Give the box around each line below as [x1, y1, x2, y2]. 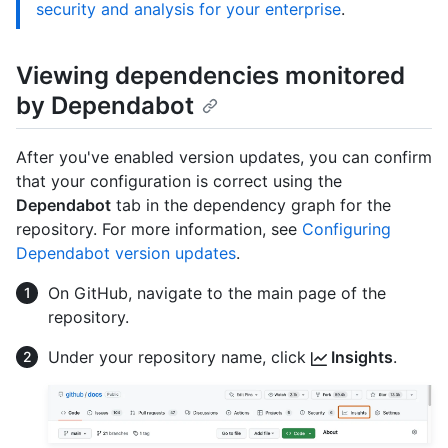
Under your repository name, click [48, 347, 311, 368]
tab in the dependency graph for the [111, 195, 391, 216]
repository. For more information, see [16, 219, 302, 240]
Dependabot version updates [16, 243, 236, 264]
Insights [327, 347, 393, 368]
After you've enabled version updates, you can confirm [16, 147, 432, 168]
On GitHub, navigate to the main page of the [48, 283, 386, 304]
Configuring [302, 219, 391, 240]
